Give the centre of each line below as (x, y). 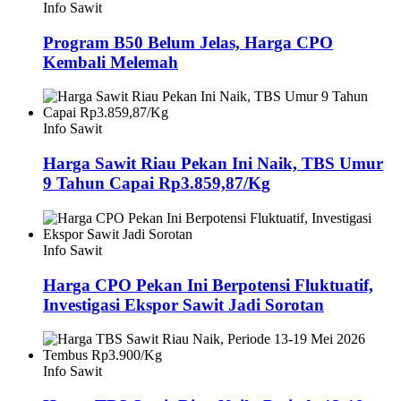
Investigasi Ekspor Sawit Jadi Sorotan (183, 304)
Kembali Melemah (111, 62)
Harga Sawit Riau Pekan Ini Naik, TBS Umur (213, 164)
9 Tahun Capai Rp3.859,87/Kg (157, 183)
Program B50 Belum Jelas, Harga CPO (188, 42)
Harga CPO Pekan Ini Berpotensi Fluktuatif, (208, 285)
